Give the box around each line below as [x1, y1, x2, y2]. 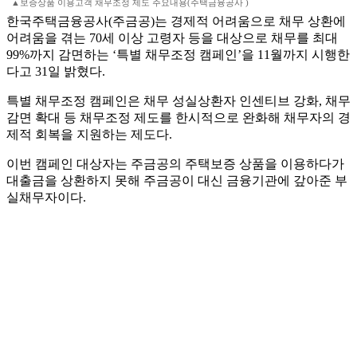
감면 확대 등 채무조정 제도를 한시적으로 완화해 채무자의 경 [6, 111, 351, 125]
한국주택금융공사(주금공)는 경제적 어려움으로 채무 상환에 [6, 14, 346, 29]
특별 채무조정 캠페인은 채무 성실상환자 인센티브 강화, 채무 [6, 94, 351, 108]
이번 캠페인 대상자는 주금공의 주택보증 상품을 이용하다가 [6, 157, 344, 171]
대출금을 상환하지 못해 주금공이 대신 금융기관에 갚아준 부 [6, 174, 347, 188]
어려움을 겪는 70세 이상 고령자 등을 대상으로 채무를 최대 [6, 31, 338, 45]
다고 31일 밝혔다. [6, 65, 105, 79]
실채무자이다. [6, 190, 86, 205]
